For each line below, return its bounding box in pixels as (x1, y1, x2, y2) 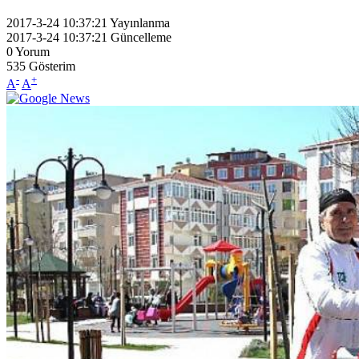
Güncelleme (111, 30, 171, 44)
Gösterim (29, 58, 75, 73)
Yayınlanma (110, 15, 170, 30)
